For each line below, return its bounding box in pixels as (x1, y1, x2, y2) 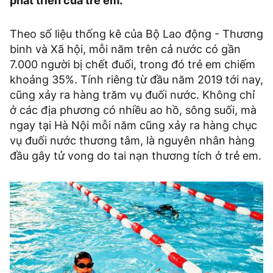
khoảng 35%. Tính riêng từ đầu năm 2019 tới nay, (10, 73, 263, 87)
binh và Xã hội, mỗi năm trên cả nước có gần (10, 43, 241, 56)
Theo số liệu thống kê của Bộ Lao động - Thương (10, 27, 263, 41)
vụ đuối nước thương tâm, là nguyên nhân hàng (10, 134, 255, 147)
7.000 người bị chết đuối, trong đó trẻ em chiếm (10, 58, 255, 71)
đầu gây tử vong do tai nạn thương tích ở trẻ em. (10, 149, 261, 163)
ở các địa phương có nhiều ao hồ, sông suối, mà (10, 104, 257, 117)
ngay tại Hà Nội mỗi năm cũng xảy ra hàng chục (10, 119, 257, 132)
